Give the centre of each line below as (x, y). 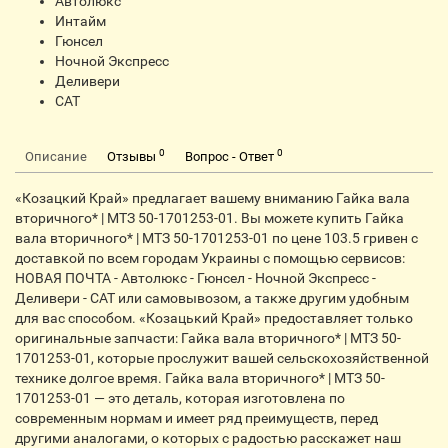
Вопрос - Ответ (231, 156)
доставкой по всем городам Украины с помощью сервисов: (210, 258)
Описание (56, 156)
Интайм (80, 21)
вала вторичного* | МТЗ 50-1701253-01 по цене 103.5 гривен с (216, 238)
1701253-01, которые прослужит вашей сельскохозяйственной (222, 358)
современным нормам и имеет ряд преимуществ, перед (196, 418)
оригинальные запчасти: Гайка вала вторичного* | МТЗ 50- (208, 338)
